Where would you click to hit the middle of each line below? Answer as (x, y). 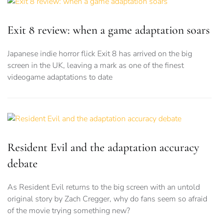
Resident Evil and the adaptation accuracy (103, 148)
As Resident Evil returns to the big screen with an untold (104, 187)
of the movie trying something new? (69, 211)
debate (22, 164)
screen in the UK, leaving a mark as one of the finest (96, 66)
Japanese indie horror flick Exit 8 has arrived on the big (100, 54)
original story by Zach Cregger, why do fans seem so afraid (107, 199)
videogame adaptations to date (60, 77)
